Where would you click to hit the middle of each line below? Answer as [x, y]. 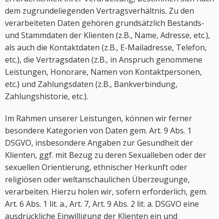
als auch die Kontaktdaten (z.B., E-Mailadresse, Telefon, [106, 47]
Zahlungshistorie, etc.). [46, 96]
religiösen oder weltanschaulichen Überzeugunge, [97, 179]
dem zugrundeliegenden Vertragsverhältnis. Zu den [99, 11]
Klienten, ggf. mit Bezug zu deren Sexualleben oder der [106, 155]
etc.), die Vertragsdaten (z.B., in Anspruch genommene [104, 60]
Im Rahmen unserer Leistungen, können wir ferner [99, 118]
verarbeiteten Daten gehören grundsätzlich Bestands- [105, 23]
